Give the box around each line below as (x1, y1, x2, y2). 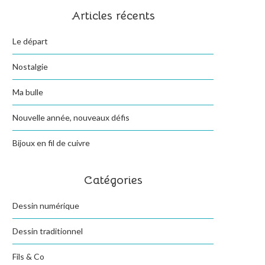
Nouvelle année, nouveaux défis (12, 112, 130, 122)
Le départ (12, 36, 48, 46)
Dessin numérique (12, 201, 79, 211)
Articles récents (71, 8, 155, 23)
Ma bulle (12, 87, 43, 97)
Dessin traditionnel (12, 226, 83, 236)
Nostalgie (12, 62, 48, 72)
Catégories (83, 173, 143, 188)
